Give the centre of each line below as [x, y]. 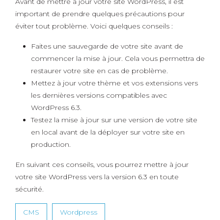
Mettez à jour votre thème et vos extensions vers [114, 83]
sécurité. [29, 189]
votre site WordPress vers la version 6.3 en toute [97, 177]
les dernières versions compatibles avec [99, 95]
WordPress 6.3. [56, 108]
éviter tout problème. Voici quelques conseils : [94, 26]
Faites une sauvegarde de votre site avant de [107, 46]
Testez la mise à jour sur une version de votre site [114, 120]
